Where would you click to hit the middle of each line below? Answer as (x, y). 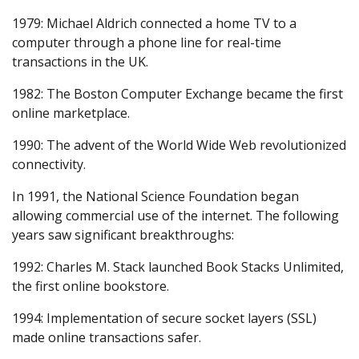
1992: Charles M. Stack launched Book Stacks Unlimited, (178, 266)
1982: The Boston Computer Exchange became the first (177, 93)
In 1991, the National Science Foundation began (155, 196)
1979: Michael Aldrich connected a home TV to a (154, 23)
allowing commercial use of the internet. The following (175, 215)
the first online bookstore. (91, 286)
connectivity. (49, 164)
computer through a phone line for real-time (147, 42)
